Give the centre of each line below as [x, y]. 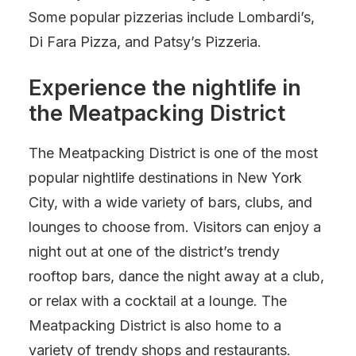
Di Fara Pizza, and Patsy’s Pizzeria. [145, 42]
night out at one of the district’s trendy [154, 252]
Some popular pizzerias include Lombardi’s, [172, 17]
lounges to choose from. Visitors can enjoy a [175, 227]
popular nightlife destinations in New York [165, 178]
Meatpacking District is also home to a [155, 325]
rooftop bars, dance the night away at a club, [176, 276]
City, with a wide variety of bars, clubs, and [170, 202]
